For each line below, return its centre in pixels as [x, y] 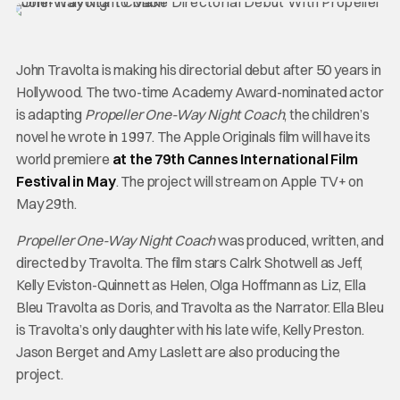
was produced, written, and [300, 240]
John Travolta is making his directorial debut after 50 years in [198, 70]
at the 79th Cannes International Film [235, 159]
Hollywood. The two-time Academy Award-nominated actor [200, 92]
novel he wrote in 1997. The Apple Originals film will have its [193, 137]
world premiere [64, 159]
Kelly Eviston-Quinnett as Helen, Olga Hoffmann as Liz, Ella [191, 285]
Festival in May [66, 181]
